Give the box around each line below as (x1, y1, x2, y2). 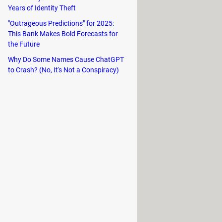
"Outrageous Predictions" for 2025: (8, 19, 114, 27)
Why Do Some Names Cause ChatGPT (8, 55, 124, 63)
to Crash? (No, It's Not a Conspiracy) (8, 65, 119, 74)
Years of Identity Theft (8, 3, 76, 12)
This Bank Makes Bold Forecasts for (8, 29, 118, 38)
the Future (8, 40, 40, 48)
